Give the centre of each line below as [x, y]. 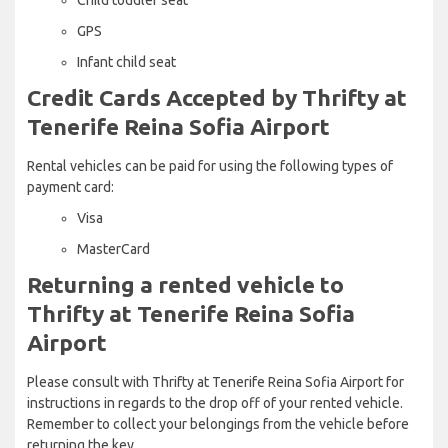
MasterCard [113, 248]
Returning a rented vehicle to [185, 284]
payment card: [70, 186]
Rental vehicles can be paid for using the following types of [210, 165]
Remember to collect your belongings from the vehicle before [218, 423]
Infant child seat [126, 61]
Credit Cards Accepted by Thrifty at [217, 97]
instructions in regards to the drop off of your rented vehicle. [215, 402]
